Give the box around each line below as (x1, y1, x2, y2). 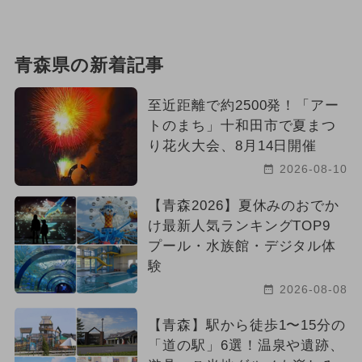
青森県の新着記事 (14, 56, 164, 76)
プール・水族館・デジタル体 (147, 238, 337, 255)
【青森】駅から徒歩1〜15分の (147, 318, 347, 334)
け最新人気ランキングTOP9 (147, 218, 331, 234)
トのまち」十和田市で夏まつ (147, 118, 337, 134)
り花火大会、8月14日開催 (147, 138, 318, 154)
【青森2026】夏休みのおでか (147, 198, 340, 214)
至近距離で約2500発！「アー (147, 98, 340, 114)
